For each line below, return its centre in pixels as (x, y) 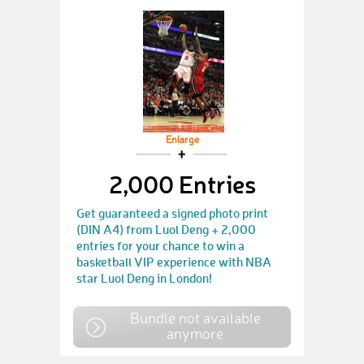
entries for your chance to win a (160, 245)
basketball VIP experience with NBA (174, 262)
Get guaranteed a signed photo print (172, 213)
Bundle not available (195, 318)
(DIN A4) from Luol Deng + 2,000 (166, 229)
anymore (195, 333)
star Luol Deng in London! (144, 278)
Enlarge (182, 141)
